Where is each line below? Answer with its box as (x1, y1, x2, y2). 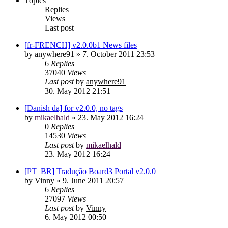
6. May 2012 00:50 (45, 213, 106, 221)
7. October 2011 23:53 (82, 50, 155, 59)
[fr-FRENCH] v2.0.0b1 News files (24, 41, 137, 49)
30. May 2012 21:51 (45, 87, 110, 95)
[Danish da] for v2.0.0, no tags (24, 104, 123, 112)
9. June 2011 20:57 (63, 176, 124, 185)
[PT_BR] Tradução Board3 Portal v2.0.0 (24, 167, 156, 176)
